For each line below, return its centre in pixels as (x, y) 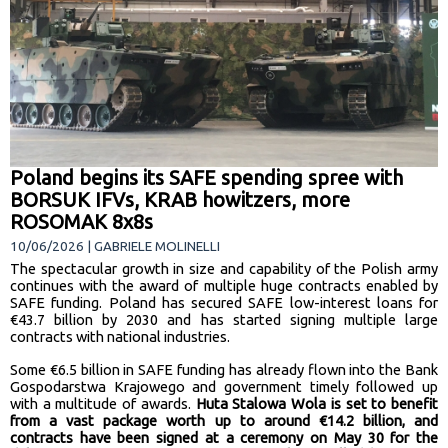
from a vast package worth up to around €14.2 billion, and (224, 420)
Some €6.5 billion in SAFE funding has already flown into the (206, 369)
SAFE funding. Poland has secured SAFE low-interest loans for (224, 302)
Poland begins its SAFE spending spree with (206, 177)
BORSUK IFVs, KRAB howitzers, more (180, 199)
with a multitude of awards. (103, 403)
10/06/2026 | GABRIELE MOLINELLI (115, 246)
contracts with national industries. (120, 336)
